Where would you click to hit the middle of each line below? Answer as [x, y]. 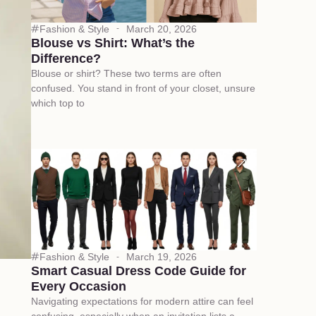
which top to [57, 103]
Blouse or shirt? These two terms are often [126, 73]
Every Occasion [78, 286]
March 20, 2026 [161, 29]
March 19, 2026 [161, 256]
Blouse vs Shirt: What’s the [113, 43]
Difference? [66, 58]
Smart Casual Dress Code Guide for [138, 271]
